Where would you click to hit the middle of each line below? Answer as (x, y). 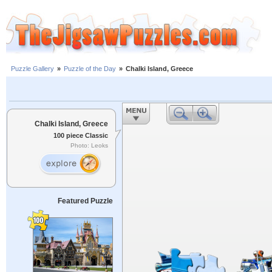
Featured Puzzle (85, 201)
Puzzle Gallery (32, 69)
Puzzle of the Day (90, 69)
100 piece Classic (81, 135)
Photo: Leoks (89, 146)
